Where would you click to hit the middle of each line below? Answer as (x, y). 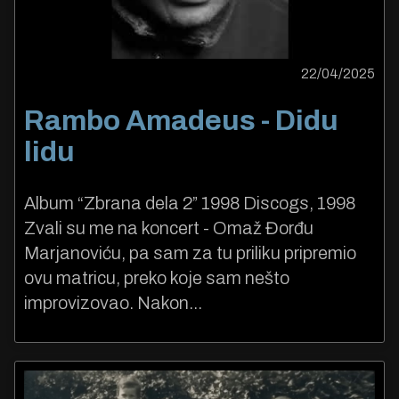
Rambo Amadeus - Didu (181, 120)
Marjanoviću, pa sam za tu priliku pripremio (190, 253)
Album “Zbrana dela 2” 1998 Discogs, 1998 (190, 204)
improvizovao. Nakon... (113, 303)
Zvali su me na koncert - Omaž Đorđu (169, 228)
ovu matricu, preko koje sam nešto (157, 278)
